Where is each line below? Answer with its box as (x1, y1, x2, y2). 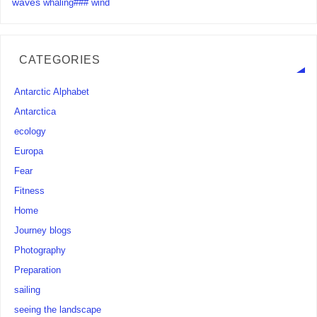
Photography (14, 246, 67, 256)
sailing (14, 285, 41, 296)
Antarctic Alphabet (14, 87, 90, 98)
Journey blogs (14, 226, 72, 236)
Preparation (14, 265, 62, 276)
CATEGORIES (18, 53, 100, 66)
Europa (14, 146, 44, 157)
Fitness (14, 186, 45, 197)
